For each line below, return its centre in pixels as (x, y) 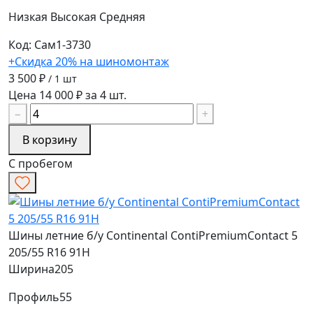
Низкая (29, 16)
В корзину (50, 139)
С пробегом (41, 163)
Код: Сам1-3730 (50, 44)
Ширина (31, 269)
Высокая (75, 16)
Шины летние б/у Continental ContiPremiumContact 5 (153, 236)
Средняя (122, 16)
